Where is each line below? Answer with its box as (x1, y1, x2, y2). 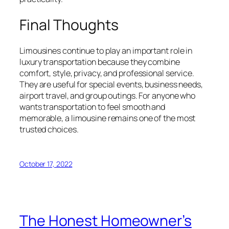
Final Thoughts (19, 14, 119, 35)
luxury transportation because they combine (19, 56, 180, 68)
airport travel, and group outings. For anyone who (19, 90, 196, 102)
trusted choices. (19, 124, 79, 135)
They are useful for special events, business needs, (19, 79, 203, 90)
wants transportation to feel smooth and (19, 101, 166, 113)
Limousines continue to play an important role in (19, 45, 193, 57)
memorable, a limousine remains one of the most (19, 112, 196, 124)
